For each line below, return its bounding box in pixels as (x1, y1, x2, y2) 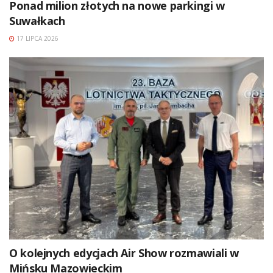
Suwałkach (9, 13, 65, 29)
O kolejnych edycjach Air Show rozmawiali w (9, 246, 239, 261)
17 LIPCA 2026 (15, 34, 58, 43)
